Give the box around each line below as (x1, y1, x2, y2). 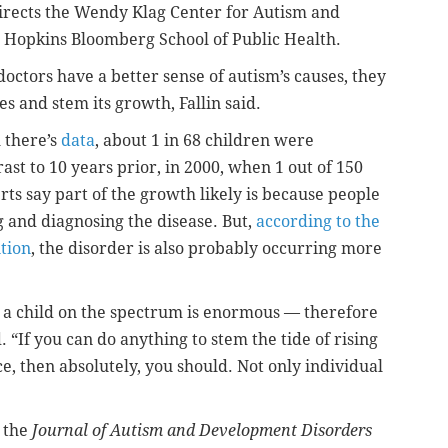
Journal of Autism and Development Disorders (32, 420, 372, 440)
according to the (256, 211, 380, 231)
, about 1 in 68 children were (95, 130, 314, 150)
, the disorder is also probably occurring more (31, 238, 382, 258)
